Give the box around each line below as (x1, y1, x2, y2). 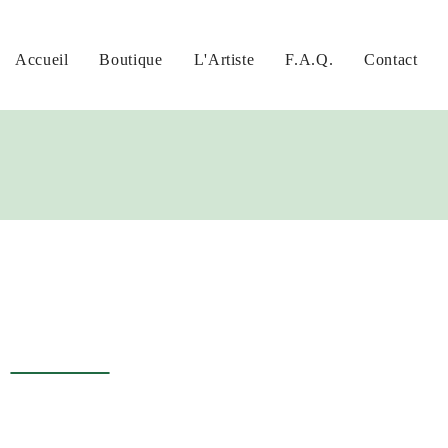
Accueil (15, 51, 69, 68)
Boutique (99, 51, 163, 68)
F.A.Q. (285, 51, 334, 68)
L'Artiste (193, 51, 255, 68)
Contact (364, 51, 418, 68)
